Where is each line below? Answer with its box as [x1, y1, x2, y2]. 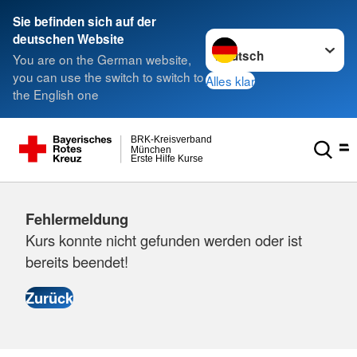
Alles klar [206, 71, 256, 89]
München [130, 143, 171, 155]
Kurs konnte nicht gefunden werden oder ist [25, 229, 302, 250]
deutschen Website [13, 30, 124, 48]
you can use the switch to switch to [13, 68, 204, 86]
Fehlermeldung [25, 208, 128, 229]
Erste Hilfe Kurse [130, 153, 203, 165]
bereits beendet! [25, 251, 128, 272]
